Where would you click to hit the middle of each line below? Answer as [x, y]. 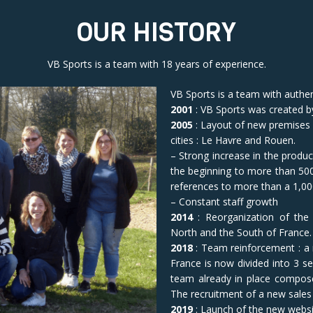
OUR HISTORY [156, 32]
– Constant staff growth [224, 202]
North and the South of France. [241, 233]
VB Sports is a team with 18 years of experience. [156, 64]
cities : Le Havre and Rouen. [233, 140]
